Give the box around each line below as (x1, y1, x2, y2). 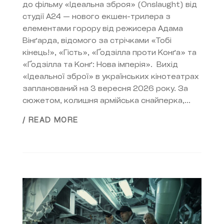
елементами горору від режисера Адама (22, 25, 183, 33)
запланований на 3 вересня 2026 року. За (22, 85, 188, 93)
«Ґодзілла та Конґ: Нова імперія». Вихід (22, 61, 178, 69)
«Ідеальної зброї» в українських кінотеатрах (22, 73, 199, 81)
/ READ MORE (22, 116, 78, 124)
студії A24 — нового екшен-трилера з (22, 13, 170, 21)
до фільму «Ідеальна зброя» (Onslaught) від (22, 1, 197, 9)
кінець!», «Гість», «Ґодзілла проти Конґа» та (22, 49, 196, 57)
